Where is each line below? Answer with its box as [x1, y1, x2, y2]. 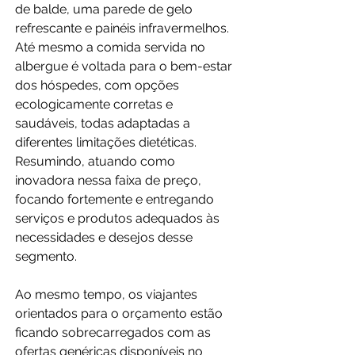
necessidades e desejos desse [15, 229, 196, 245]
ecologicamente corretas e [15, 96, 176, 112]
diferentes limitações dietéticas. [15, 134, 200, 150]
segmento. [15, 248, 77, 264]
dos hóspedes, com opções [15, 77, 182, 93]
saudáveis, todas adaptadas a [15, 115, 193, 131]
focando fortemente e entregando [15, 191, 217, 207]
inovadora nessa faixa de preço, [15, 172, 204, 188]
